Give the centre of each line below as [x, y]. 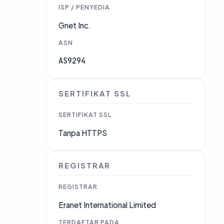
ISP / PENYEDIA [84, 7]
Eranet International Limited [107, 205]
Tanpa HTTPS [83, 133]
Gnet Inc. [75, 25]
